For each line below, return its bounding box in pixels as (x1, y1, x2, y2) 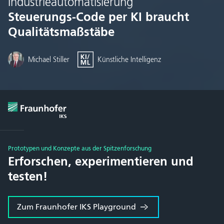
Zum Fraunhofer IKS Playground (17, 202, 136, 212)
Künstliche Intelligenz (97, 55, 161, 64)
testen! (8, 169, 47, 184)
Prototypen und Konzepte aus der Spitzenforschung (8, 144, 151, 152)
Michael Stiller (28, 55, 69, 64)
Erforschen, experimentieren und (8, 154, 193, 169)
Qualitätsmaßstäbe (8, 24, 114, 39)
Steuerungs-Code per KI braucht (8, 9, 189, 24)
